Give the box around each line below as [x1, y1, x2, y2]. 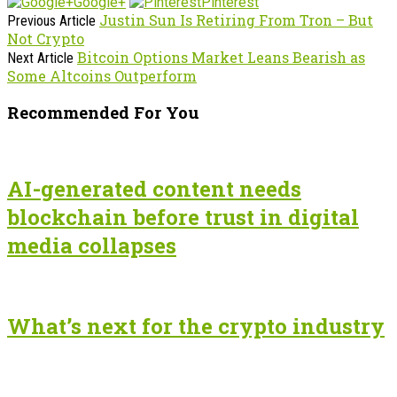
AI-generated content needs [7, 175, 301, 204]
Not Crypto [7, 28, 84, 48]
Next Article [7, 49, 74, 66]
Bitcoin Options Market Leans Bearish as [77, 47, 365, 66]
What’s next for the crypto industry [7, 311, 385, 340]
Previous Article [7, 12, 96, 29]
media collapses [7, 231, 176, 261]
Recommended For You [7, 101, 199, 124]
